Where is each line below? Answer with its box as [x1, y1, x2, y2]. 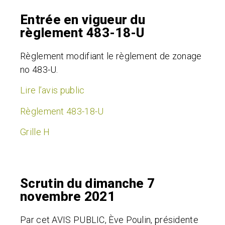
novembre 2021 [20, 188, 115, 204]
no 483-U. [20, 64, 58, 75]
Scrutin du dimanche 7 [20, 175, 155, 191]
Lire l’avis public [20, 85, 85, 96]
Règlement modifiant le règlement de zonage [20, 50, 202, 61]
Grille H [20, 126, 50, 137]
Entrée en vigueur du [20, 12, 146, 27]
